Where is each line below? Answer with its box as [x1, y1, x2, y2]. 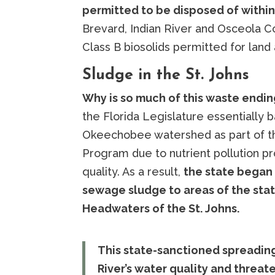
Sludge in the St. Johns [82, 68, 250, 83]
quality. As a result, [82, 165, 184, 179]
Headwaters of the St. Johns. [82, 202, 240, 215]
